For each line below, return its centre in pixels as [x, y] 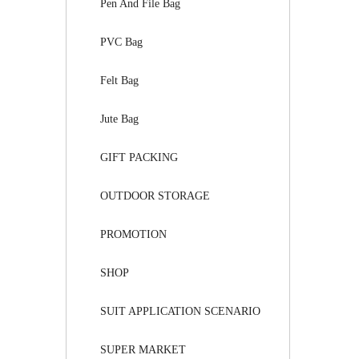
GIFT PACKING [139, 157]
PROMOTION [133, 234]
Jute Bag [119, 119]
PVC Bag [121, 42]
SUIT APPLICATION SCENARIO [180, 311]
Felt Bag [119, 81]
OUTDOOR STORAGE [155, 196]
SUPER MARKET [143, 350]
